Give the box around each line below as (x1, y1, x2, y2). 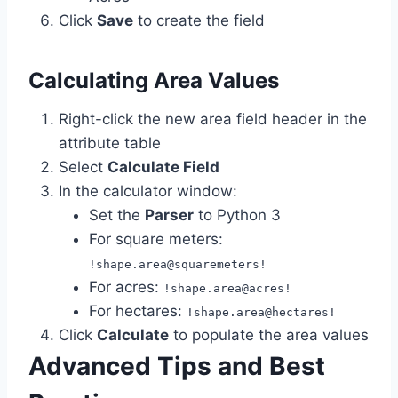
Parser (145, 206, 194, 225)
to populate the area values (169, 326, 369, 345)
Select (59, 158, 107, 177)
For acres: (89, 278, 163, 297)
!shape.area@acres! (163, 282, 291, 296)
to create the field (133, 12, 265, 30)
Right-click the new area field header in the (59, 110, 367, 129)
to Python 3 (194, 206, 281, 225)
